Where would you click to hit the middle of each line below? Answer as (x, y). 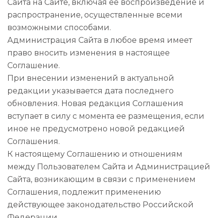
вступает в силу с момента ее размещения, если (106, 116)
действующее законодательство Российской (100, 205)
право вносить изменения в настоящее (89, 53)
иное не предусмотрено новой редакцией (96, 129)
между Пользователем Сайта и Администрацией (109, 167)
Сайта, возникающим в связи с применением (101, 179)
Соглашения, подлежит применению (84, 192)
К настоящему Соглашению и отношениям (95, 154)
